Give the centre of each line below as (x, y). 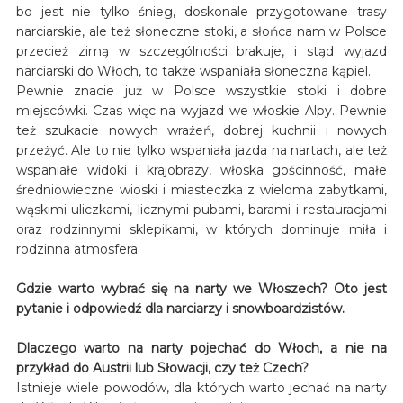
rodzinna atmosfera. (78, 249)
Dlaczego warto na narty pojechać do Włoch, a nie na (201, 348)
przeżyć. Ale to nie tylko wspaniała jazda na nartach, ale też (201, 150)
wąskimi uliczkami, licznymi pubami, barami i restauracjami (201, 209)
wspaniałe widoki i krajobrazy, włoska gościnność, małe (201, 170)
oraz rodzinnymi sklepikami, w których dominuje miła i (201, 229)
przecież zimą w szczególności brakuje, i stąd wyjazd (201, 51)
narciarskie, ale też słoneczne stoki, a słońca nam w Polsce (201, 31)
